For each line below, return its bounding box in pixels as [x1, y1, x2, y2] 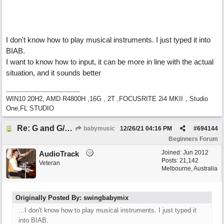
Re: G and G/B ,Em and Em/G [64, 124, 72, 132]
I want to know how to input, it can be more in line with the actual [6, 57, 213, 66]
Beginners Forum [168, 135, 218, 142]
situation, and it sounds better [6, 68, 101, 77]
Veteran [39, 159, 60, 166]
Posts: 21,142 [161, 157, 198, 164]
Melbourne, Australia [161, 165, 217, 172]
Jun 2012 [183, 149, 208, 156]
